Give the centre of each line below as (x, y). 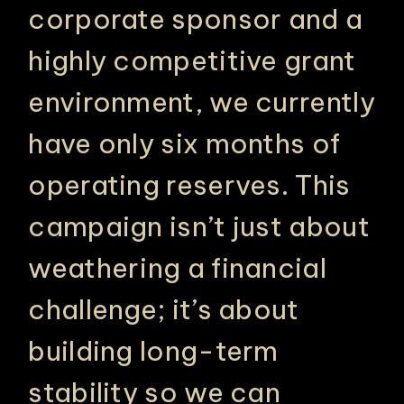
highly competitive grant (192, 60)
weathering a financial (177, 268)
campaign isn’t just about (199, 226)
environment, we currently (202, 102)
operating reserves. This (189, 185)
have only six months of (184, 143)
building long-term (153, 351)
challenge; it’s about (164, 309)
